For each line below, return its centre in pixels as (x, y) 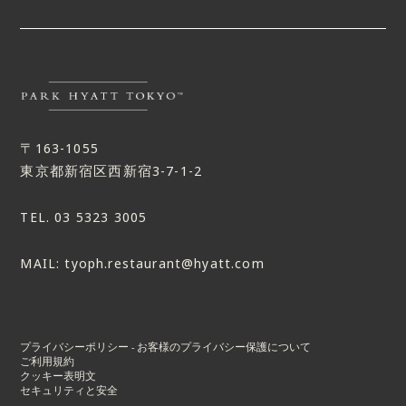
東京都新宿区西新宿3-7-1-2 (111, 171)
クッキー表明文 (58, 376)
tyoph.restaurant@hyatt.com (164, 263)
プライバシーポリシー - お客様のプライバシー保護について (166, 347)
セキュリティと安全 (69, 390)
